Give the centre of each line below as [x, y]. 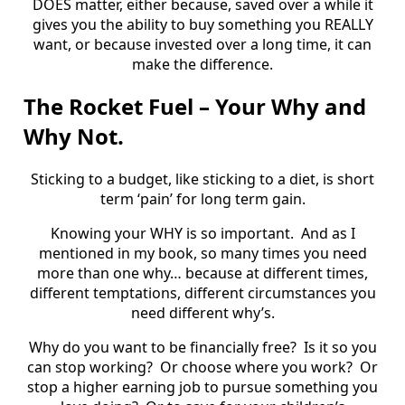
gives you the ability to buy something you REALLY [202, 24]
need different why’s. [202, 313]
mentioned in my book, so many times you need [202, 254]
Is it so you [340, 348]
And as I [328, 234]
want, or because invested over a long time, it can [202, 44]
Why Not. [74, 137]
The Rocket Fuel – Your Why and [195, 107]
